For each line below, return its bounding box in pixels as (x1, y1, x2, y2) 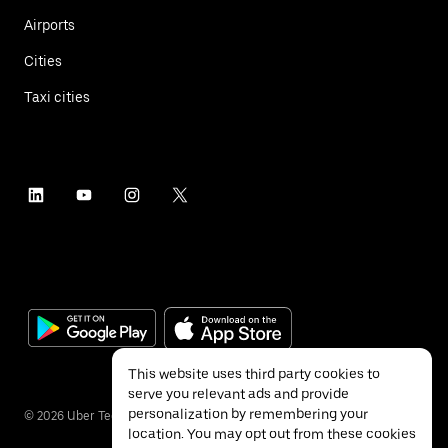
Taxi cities (24, 88, 90, 105)
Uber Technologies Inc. (67, 408, 193, 423)
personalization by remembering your (128, 406, 368, 422)
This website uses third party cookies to (128, 366, 380, 382)
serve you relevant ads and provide (128, 386, 349, 402)
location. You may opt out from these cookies (128, 426, 416, 442)
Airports (24, 16, 75, 33)
